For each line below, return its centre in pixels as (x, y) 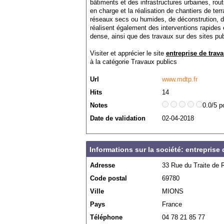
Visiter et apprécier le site (128, 53)
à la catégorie (110, 62)
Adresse (102, 165)
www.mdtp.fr (180, 79)
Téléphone (106, 217)
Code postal (108, 178)
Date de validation (118, 118)
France (172, 204)
